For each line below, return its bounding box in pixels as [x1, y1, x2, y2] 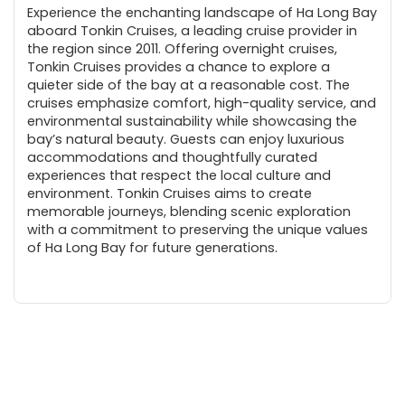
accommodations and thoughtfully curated [27, 147, 317, 166]
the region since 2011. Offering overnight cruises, [27, 39, 337, 58]
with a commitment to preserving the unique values [27, 220, 368, 239]
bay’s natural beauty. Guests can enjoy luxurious [27, 129, 344, 148]
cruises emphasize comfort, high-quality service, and [27, 93, 376, 112]
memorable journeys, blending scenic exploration [27, 202, 351, 221]
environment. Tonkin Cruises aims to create [27, 184, 312, 202]
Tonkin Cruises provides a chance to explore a [27, 57, 330, 76]
